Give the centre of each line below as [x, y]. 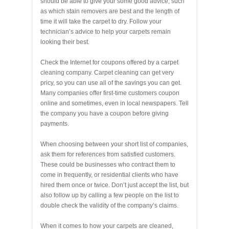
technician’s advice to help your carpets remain [106, 31]
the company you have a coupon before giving [105, 113]
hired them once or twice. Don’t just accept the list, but [114, 185]
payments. [55, 123]
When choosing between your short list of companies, [114, 144]
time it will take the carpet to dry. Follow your [101, 21]
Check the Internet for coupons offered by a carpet [109, 62]
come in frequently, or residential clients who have [109, 175]
